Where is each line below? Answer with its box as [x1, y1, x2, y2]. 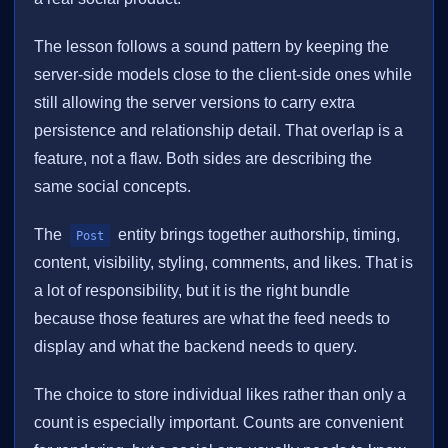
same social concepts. [34, 178, 192, 196]
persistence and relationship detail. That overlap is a [34, 122, 404, 140]
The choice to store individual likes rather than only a [34, 386, 407, 404]
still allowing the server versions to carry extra [34, 94, 356, 112]
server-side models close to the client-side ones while [34, 66, 413, 84]
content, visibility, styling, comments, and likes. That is [34, 254, 414, 272]
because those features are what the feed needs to [34, 310, 391, 328]
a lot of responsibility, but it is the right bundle [34, 282, 351, 300]
